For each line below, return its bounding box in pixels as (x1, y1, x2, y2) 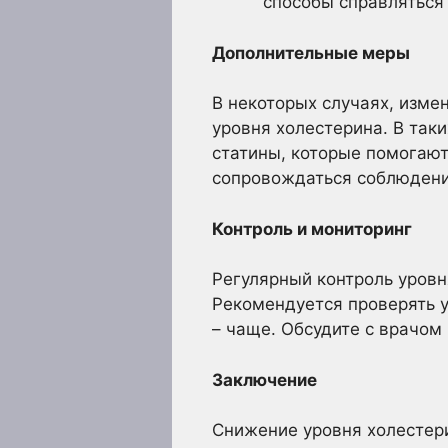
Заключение (212, 369, 317, 390)
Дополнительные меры (212, 42, 410, 63)
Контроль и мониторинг (212, 218, 412, 239)
